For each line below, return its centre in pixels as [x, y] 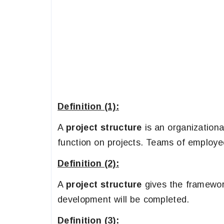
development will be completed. [125, 199]
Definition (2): [88, 163]
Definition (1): [88, 106]
